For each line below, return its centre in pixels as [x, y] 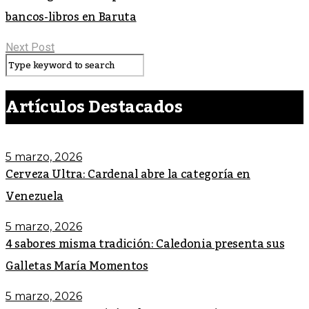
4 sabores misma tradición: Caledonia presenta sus [145, 244]
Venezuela [35, 196]
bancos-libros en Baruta [71, 17]
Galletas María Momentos [77, 266]
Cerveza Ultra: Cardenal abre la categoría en [128, 174]
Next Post [30, 47]
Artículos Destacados [94, 107]
